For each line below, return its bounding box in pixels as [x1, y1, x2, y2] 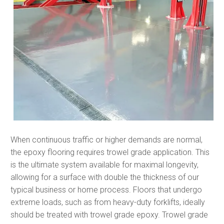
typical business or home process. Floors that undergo [10, 184, 202, 194]
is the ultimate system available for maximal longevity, [10, 159, 198, 169]
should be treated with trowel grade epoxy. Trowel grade [10, 209, 208, 219]
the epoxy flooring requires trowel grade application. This [10, 147, 209, 157]
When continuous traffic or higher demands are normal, [10, 134, 202, 144]
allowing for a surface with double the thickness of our [10, 172, 199, 182]
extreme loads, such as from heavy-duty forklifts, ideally [10, 197, 205, 207]
